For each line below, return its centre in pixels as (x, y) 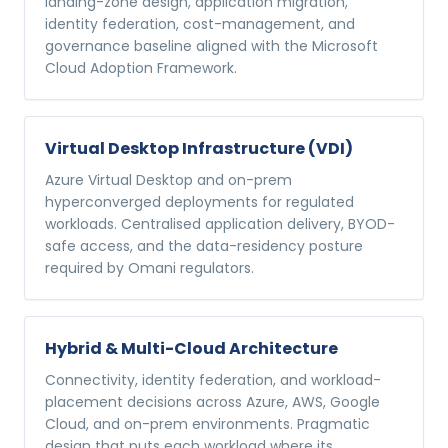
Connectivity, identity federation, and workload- (213, 380)
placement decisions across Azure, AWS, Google (212, 402)
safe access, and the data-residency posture (204, 246)
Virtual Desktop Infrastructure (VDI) (199, 148)
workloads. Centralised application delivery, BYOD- (220, 224)
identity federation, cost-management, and (200, 24)
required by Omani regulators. (149, 268)
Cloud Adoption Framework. (141, 68)
